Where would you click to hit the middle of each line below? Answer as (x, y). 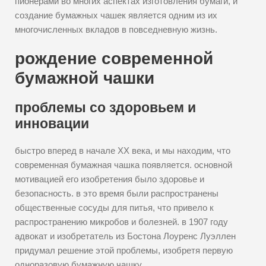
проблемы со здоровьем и (105, 107)
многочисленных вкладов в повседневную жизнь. (116, 29)
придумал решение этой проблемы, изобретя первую (124, 250)
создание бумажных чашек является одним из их (116, 15)
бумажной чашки (85, 78)
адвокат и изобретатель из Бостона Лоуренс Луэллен (125, 236)
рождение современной (114, 58)
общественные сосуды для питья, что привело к (114, 208)
